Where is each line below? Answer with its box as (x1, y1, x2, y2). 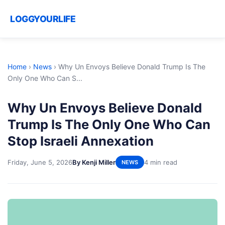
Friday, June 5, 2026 (8, 158, 72, 166)
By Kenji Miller (72, 158, 116, 166)
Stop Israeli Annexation (8, 133, 154, 149)
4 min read (144, 158, 177, 166)
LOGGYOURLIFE (10, 14, 75, 24)
